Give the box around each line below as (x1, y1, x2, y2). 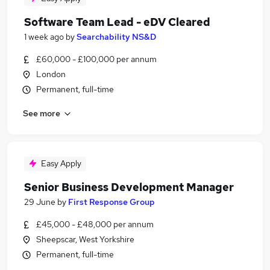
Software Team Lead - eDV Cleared (24, 15, 210, 29)
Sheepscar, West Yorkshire (36, 234, 134, 245)
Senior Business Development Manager (24, 180, 234, 194)
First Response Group (68, 196, 155, 207)
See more (23, 107, 60, 119)
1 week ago (24, 31, 64, 42)
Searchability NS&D (77, 31, 156, 42)
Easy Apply (41, 158, 81, 169)
